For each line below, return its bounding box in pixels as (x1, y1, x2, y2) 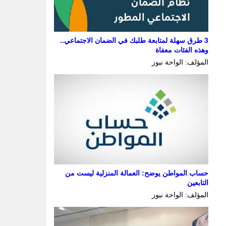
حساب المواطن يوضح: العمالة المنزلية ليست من (65, 168, 208, 177)
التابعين (187, 178, 208, 187)
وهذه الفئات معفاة (155, 45, 208, 54)
